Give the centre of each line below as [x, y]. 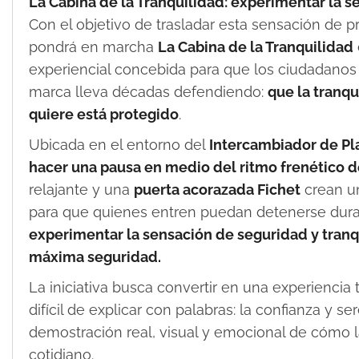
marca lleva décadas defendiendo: [148, 91]
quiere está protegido [104, 114]
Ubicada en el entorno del [119, 144]
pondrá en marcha [93, 46]
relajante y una [81, 189]
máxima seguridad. [95, 256]
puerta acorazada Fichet [217, 189]
